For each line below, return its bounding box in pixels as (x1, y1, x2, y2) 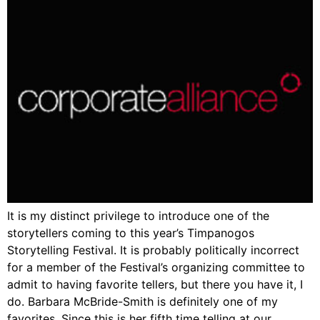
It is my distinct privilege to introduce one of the (7, 208, 269, 223)
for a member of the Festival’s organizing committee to (7, 259, 305, 274)
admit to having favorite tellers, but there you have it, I (7, 276, 303, 291)
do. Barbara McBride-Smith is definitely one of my (7, 294, 278, 309)
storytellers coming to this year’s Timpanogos (7, 225, 254, 240)
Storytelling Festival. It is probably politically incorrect (7, 242, 299, 257)
